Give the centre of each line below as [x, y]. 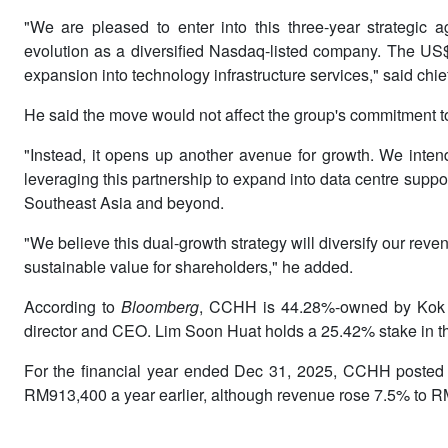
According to [72, 306]
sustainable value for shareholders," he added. [188, 266]
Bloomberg [159, 306]
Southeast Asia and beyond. [123, 202]
